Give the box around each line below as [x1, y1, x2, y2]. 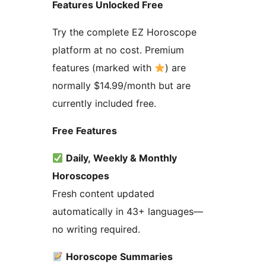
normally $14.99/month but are [52, 80, 191, 92]
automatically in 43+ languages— [52, 205, 203, 218]
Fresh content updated [52, 188, 154, 200]
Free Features [52, 125, 117, 137]
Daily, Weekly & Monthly [66, 152, 178, 164]
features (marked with [52, 62, 154, 74]
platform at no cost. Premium [52, 44, 184, 56]
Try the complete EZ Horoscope [52, 26, 197, 39]
